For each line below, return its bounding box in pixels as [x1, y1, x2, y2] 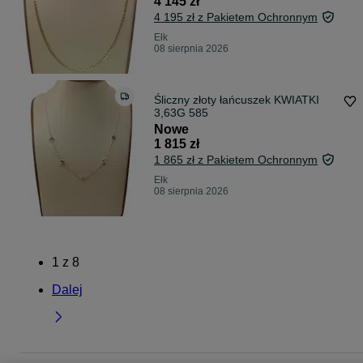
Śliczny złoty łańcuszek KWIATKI [154, 93, 319, 107]
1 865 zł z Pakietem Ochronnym [154, 153, 318, 167]
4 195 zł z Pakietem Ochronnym [154, 11, 318, 24]
